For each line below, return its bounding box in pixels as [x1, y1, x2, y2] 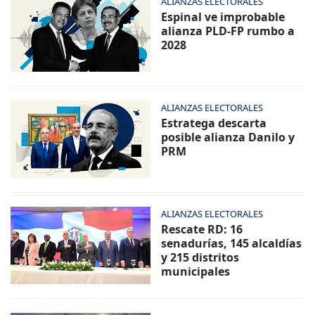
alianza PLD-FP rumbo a [161, 22, 295, 39]
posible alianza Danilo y [161, 129, 295, 145]
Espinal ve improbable [161, 8, 285, 25]
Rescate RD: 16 [161, 221, 243, 237]
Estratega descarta [161, 115, 266, 131]
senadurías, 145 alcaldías [161, 235, 302, 251]
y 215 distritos [161, 249, 239, 265]
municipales [161, 263, 230, 279]
